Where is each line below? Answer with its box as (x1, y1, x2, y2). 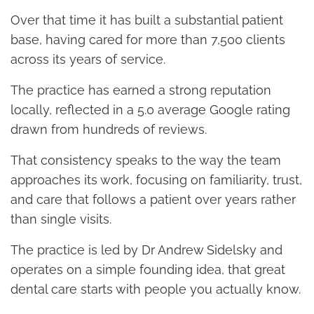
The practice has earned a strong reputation (11, 82, 271, 97)
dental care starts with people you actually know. (11, 281, 301, 296)
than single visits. (11, 211, 111, 226)
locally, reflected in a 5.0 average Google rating (11, 102, 290, 117)
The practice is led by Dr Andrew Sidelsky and (11, 242, 282, 257)
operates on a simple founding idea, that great (11, 261, 285, 277)
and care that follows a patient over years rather (11, 191, 296, 207)
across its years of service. (11, 51, 165, 67)
